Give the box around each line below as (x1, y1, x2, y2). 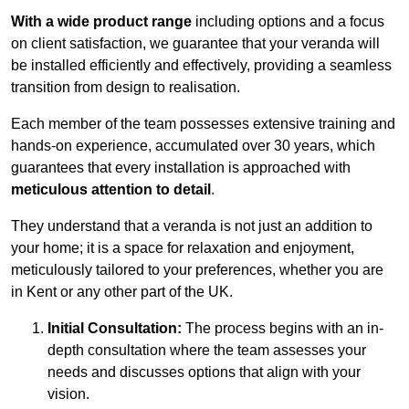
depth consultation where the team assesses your (47, 342, 366, 359)
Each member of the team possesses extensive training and (11, 116, 395, 132)
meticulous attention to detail (11, 182, 211, 198)
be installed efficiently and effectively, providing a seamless (11, 58, 392, 74)
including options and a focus (192, 14, 384, 30)
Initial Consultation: (47, 320, 182, 337)
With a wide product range (11, 14, 192, 30)
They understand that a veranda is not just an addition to (11, 218, 372, 235)
